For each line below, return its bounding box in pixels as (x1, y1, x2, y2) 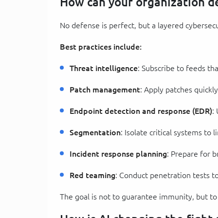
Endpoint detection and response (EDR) (70, 106, 212, 115)
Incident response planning (70, 149, 167, 158)
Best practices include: (60, 42, 142, 51)
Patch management (70, 85, 140, 94)
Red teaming (70, 170, 115, 180)
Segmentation (70, 127, 121, 137)
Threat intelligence (70, 63, 138, 73)
